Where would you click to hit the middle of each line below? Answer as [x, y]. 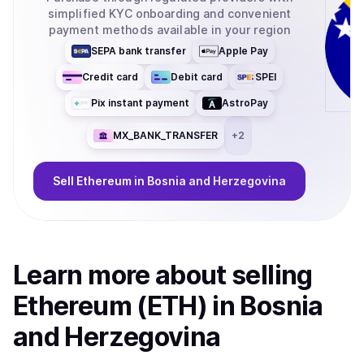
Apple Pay [243, 51]
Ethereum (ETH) [110, 306]
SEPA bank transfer [138, 51]
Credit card [110, 77]
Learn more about [123, 275]
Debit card [197, 77]
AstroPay [245, 103]
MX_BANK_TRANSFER [165, 135]
